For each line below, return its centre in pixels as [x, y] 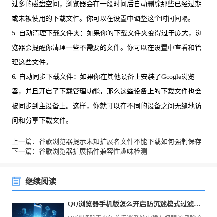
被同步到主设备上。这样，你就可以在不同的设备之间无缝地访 [107, 106]
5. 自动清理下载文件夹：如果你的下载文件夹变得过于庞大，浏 [107, 33]
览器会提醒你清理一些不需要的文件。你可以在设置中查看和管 [107, 47]
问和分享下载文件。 [42, 120]
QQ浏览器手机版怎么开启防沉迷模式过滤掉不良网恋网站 [197, 204]
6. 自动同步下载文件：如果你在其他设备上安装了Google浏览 [103, 77]
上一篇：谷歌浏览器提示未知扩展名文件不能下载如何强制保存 [107, 141]
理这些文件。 [32, 62]
